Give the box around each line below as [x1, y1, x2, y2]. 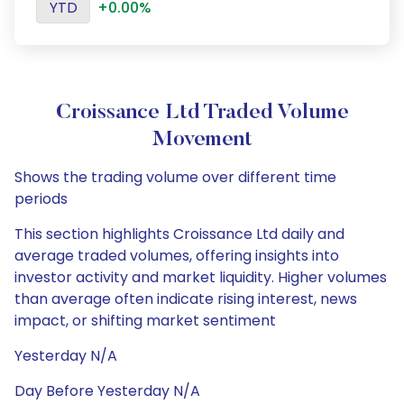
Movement [151, 129, 252, 151]
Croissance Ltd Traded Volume [55, 102, 349, 124]
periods [14, 188, 68, 209]
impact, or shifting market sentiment [14, 310, 276, 331]
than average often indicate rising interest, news [14, 289, 357, 309]
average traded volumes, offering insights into [14, 245, 339, 266]
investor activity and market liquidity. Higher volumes [14, 267, 387, 288]
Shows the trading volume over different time [14, 167, 336, 188]
